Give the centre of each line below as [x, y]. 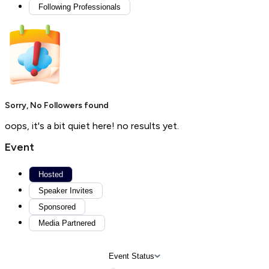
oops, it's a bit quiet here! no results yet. [92, 126]
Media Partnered [67, 223]
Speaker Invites [66, 191]
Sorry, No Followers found [57, 106]
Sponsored [57, 207]
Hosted [51, 175]
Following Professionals [80, 7]
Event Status [131, 256]
